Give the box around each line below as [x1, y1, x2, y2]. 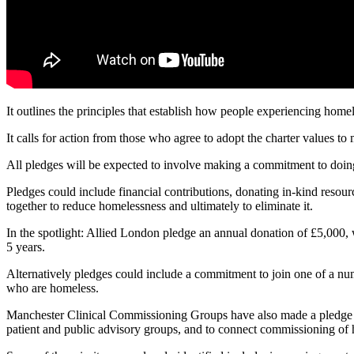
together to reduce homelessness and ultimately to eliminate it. [6, 198, 313, 213]
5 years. [6, 239, 45, 254]
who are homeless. [6, 281, 99, 295]
